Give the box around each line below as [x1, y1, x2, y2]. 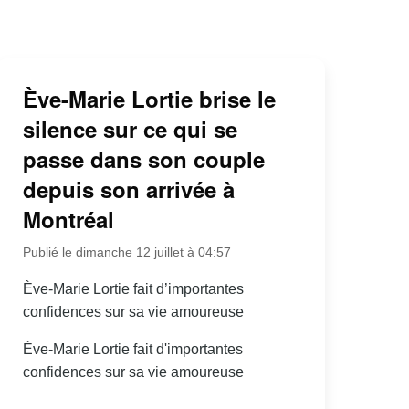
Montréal [22, 204, 114, 236]
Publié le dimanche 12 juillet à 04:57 [22, 245, 231, 260]
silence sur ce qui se [22, 113, 237, 145]
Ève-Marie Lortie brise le [22, 83, 276, 115]
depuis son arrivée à [22, 173, 235, 205]
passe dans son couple [22, 143, 265, 175]
